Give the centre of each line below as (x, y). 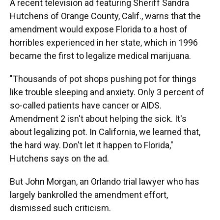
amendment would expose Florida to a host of (99, 29)
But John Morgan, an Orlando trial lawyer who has (105, 181)
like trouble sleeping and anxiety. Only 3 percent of (107, 92)
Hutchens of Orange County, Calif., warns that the (105, 16)
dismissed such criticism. (60, 208)
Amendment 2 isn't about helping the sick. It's (98, 119)
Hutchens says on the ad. (59, 158)
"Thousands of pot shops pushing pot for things (103, 79)
